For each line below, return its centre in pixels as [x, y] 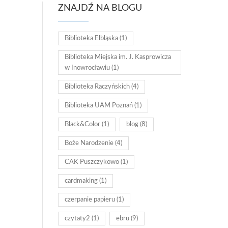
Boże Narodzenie [89, 143]
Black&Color [82, 124]
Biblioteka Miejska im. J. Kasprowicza [118, 57]
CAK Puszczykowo [92, 162]
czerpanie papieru [90, 200]
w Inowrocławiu [87, 68]
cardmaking [81, 181]
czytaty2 [77, 219]
